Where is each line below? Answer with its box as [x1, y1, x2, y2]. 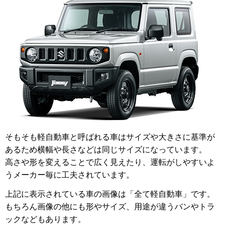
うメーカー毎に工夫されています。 [5, 170, 134, 180]
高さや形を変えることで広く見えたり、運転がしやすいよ [5, 157, 215, 167]
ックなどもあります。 [5, 214, 86, 224]
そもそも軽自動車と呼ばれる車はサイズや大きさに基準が [5, 132, 215, 142]
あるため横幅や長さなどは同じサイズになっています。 [5, 145, 207, 155]
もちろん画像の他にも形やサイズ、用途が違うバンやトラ [5, 202, 215, 212]
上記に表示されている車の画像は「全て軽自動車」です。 [5, 189, 215, 199]
